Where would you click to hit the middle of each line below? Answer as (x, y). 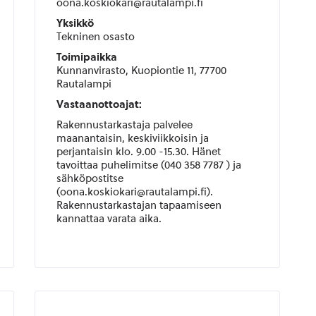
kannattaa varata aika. (109, 219)
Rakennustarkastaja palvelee (124, 125)
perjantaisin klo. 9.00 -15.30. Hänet (138, 152)
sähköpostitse (90, 178)
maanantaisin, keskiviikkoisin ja (132, 138)
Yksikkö (75, 23)
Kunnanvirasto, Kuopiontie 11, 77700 (141, 71)
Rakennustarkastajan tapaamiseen (139, 205)
